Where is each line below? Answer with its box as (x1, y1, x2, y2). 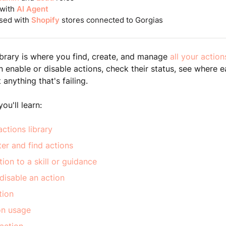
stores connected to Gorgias (59, 15, 163, 25)
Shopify (31, 15, 60, 25)
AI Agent (16, 4, 48, 14)
